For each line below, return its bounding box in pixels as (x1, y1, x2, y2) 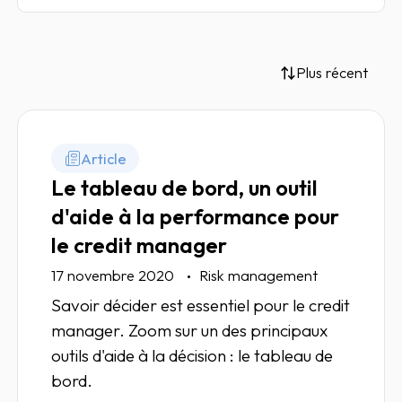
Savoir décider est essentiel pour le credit (51, 294, 351, 317)
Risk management (199, 267, 319, 285)
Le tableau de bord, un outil (51, 174, 319, 202)
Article (81, 149, 127, 168)
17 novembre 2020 (51, 267, 179, 285)
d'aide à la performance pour (51, 203, 340, 231)
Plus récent (296, 64, 369, 83)
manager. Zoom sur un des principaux (51, 319, 328, 342)
